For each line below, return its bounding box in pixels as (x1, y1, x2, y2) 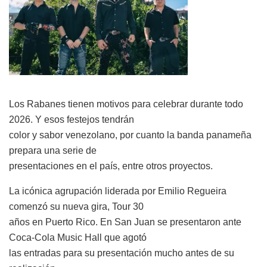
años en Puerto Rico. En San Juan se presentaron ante (9, 216, 241, 227)
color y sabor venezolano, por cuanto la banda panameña (9, 129, 252, 140)
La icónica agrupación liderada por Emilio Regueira (9, 185, 226, 196)
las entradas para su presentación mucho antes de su (9, 247, 234, 258)
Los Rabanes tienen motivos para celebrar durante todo (9, 98, 243, 109)
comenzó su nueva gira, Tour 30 (9, 201, 144, 212)
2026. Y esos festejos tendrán (9, 114, 134, 125)
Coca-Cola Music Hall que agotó (9, 232, 147, 243)
